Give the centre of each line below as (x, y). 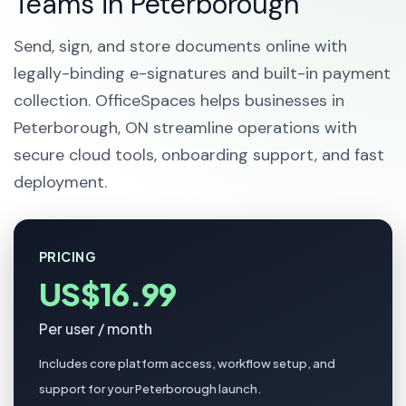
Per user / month (96, 329)
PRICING (68, 256)
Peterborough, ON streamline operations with (185, 128)
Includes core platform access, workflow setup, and (187, 363)
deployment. (60, 182)
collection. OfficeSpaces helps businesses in (179, 101)
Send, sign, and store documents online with (180, 46)
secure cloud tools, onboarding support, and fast (199, 155)
